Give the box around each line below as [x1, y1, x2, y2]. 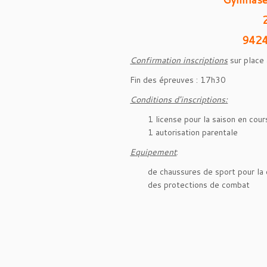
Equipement [130, 146, 177, 158]
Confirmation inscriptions [130, 54, 228, 66]
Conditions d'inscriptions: [130, 94, 228, 105]
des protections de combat [148, 179, 250, 191]
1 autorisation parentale [148, 126, 238, 138]
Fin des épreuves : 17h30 [130, 74, 226, 86]
